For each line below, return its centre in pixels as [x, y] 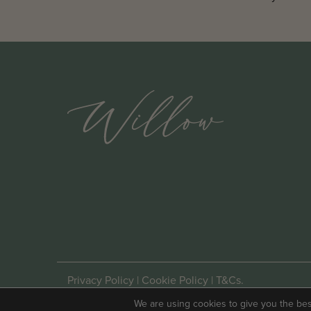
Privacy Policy [101, 279]
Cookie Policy [175, 279]
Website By [96, 293]
